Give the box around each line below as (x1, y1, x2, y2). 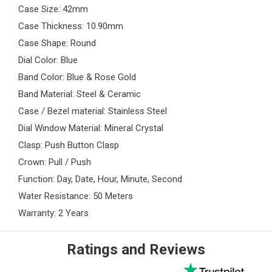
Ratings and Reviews (67, 241, 205, 259)
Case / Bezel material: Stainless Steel (18, 106, 167, 117)
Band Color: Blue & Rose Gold (18, 72, 136, 83)
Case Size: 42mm (18, 4, 88, 15)
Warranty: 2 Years (18, 208, 89, 219)
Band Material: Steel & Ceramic (18, 89, 141, 100)
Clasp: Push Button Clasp (18, 140, 119, 151)
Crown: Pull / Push (18, 157, 91, 168)
